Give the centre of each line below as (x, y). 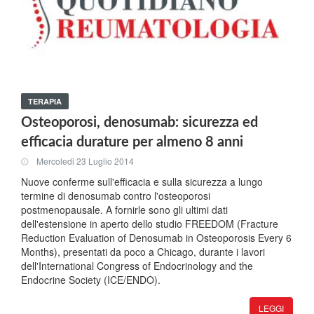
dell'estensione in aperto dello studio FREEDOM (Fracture (150, 224)
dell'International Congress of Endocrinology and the (137, 266)
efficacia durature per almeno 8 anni (132, 142)
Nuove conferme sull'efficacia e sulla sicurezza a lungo (142, 182)
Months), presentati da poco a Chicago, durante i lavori (143, 252)
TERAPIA (45, 101)
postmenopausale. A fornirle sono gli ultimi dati (124, 210)
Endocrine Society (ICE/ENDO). (91, 280)
